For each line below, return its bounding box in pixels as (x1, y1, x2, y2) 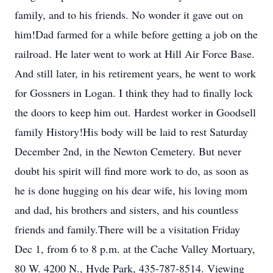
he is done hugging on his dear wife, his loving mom (15, 183, 247, 197)
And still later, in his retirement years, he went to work (15, 66, 256, 80)
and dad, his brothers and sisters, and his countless (15, 202, 238, 217)
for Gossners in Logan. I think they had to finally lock (15, 85, 253, 100)
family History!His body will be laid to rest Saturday (15, 124, 248, 139)
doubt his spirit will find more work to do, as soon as (15, 163, 249, 178)
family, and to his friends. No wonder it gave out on (15, 7, 243, 22)
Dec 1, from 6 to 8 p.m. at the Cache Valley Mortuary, (15, 241, 255, 256)
